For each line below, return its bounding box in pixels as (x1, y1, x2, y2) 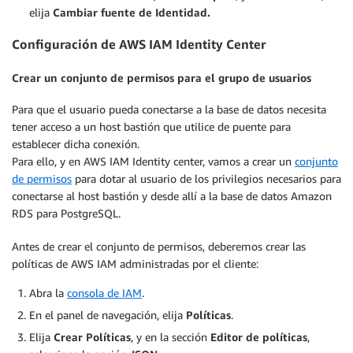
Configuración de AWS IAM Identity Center (12, 36, 266, 53)
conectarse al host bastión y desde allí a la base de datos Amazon (12, 189, 332, 203)
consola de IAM (67, 286, 142, 300)
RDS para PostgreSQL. (12, 206, 121, 221)
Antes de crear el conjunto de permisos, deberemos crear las (12, 240, 306, 254)
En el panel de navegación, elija (29, 308, 186, 322)
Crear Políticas (54, 330, 131, 344)
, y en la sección (131, 330, 210, 344)
